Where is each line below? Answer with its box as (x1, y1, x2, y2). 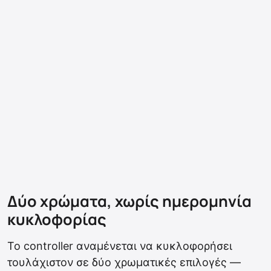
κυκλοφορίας (7, 208, 106, 230)
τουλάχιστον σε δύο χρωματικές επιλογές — (7, 255, 241, 269)
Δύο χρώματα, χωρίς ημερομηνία (7, 190, 252, 212)
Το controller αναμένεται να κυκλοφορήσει (7, 239, 232, 252)
